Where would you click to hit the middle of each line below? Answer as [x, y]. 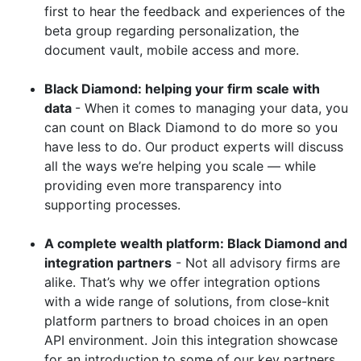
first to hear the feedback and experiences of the [195, 11]
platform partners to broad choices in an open [186, 321]
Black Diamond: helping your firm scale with [182, 89]
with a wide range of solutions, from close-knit [187, 301]
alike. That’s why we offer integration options [182, 282]
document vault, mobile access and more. [172, 50]
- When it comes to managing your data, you [212, 108]
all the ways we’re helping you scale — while [180, 166]
